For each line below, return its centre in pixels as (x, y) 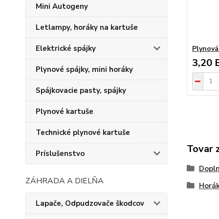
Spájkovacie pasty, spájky (81, 90)
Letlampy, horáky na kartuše (87, 27)
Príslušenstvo (60, 153)
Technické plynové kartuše (83, 132)
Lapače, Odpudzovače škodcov (90, 203)
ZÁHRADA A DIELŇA (65, 181)
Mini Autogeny (62, 6)
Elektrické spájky (66, 48)
